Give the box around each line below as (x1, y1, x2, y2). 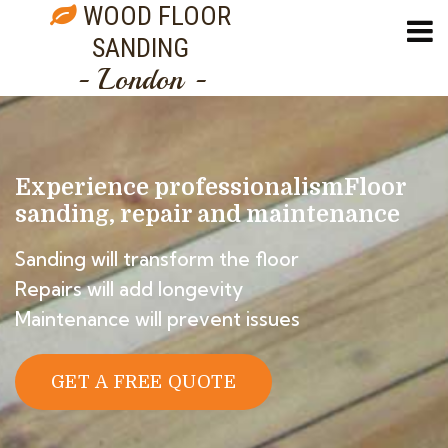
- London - (74, 61, 206, 98)
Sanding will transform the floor (15, 247, 299, 271)
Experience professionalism (15, 174, 344, 201)
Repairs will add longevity (15, 277, 243, 301)
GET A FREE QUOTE (51, 372, 237, 392)
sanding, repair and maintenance (15, 201, 400, 228)
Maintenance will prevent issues (15, 307, 300, 331)
